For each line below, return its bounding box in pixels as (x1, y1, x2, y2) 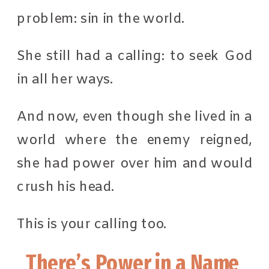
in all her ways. (17, 70, 117, 88)
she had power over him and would (17, 154, 253, 172)
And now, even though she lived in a (17, 107, 253, 125)
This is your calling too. (17, 215, 170, 233)
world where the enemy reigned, (17, 131, 253, 149)
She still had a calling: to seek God (17, 47, 253, 65)
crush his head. (17, 178, 118, 196)
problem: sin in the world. (17, 10, 189, 28)
